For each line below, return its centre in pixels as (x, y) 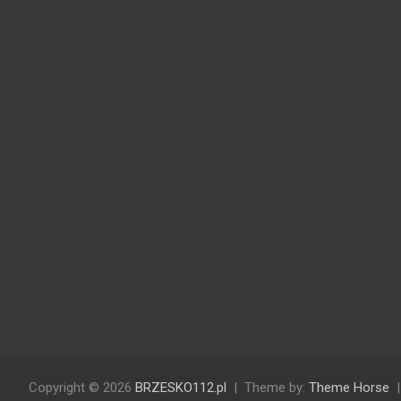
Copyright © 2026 (82, 388)
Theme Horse (349, 388)
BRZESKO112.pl (181, 388)
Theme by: (277, 388)
